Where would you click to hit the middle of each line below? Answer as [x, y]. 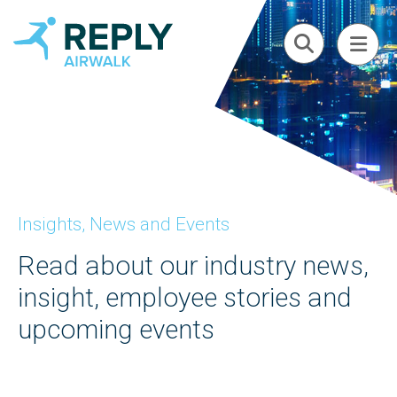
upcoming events [116, 331]
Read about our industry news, [193, 267]
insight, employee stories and [185, 299]
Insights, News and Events [124, 225]
